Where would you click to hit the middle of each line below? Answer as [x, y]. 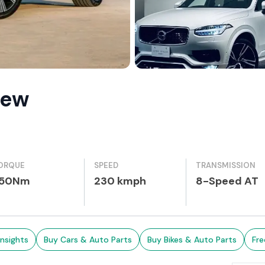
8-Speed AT [227, 181]
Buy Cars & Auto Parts [88, 240]
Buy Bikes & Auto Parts [192, 240]
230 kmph [120, 181]
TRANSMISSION [226, 165]
